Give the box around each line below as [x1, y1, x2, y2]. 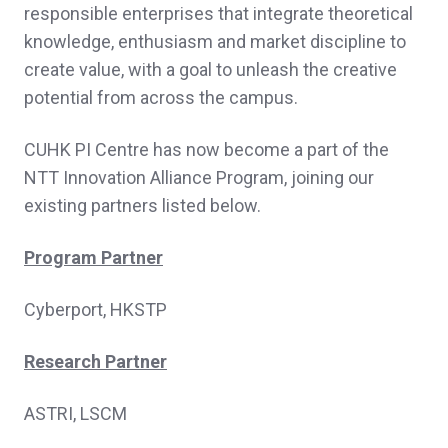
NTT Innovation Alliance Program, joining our [24, 166, 374, 188]
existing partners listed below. [24, 194, 261, 216]
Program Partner [24, 246, 163, 268]
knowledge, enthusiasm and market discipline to [24, 30, 406, 52]
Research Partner [24, 350, 167, 372]
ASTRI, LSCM [24, 402, 127, 424]
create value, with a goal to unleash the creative [24, 58, 397, 80]
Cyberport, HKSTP [24, 298, 167, 320]
